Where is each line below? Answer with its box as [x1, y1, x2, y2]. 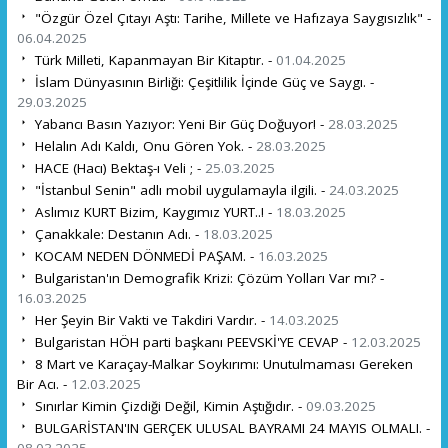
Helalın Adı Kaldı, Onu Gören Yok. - [30, 136, 256, 155]
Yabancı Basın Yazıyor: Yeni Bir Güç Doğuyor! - [30, 114, 328, 133]
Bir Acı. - [16, 374, 71, 393]
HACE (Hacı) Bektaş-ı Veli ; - [30, 158, 205, 177]
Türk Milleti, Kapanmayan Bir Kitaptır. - [30, 50, 276, 69]
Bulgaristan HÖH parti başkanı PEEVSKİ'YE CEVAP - [30, 332, 351, 351]
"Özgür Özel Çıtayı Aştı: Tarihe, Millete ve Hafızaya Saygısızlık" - [30, 8, 431, 27]
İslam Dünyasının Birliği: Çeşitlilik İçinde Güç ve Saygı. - [30, 72, 374, 91]
